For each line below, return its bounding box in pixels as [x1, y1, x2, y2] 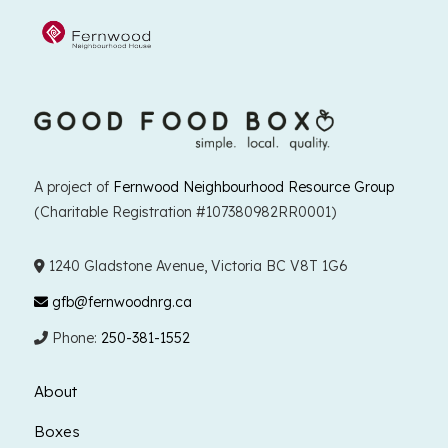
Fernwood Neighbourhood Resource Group [112, 178, 394, 197]
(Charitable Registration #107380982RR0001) [33, 203, 336, 222]
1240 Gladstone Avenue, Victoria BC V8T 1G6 [44, 257, 348, 276]
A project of [33, 178, 113, 197]
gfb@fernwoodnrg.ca [47, 293, 192, 312]
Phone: [47, 329, 101, 348]
